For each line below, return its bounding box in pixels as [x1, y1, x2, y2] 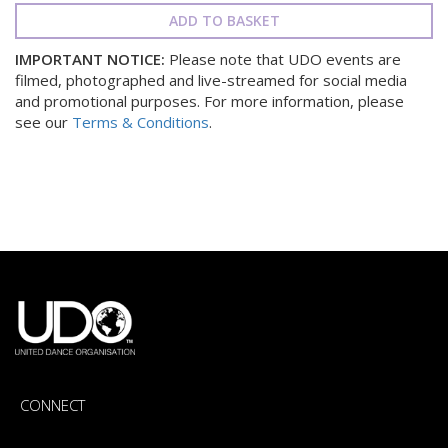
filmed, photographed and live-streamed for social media [15, 70, 407, 90]
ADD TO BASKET [168, 11, 280, 30]
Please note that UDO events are [165, 49, 401, 69]
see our [15, 112, 72, 132]
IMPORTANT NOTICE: [15, 49, 165, 69]
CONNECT [20, 394, 85, 415]
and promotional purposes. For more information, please [15, 91, 404, 111]
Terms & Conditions [72, 112, 209, 132]
